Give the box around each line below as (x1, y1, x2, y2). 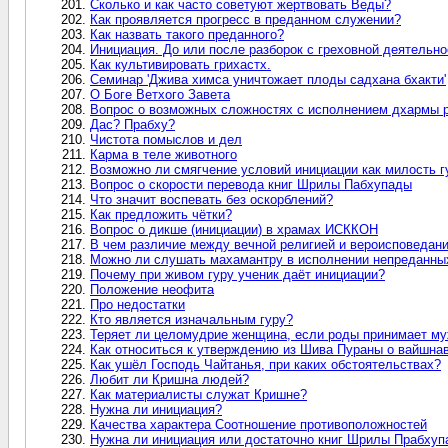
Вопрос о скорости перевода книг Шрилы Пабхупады (90, 176, 412, 192)
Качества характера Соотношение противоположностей (90, 416, 427, 432)
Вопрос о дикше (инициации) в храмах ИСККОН (90, 221, 378, 237)
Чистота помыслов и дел (90, 131, 242, 147)
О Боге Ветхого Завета (90, 86, 230, 102)
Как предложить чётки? (90, 206, 232, 222)
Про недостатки (90, 296, 185, 312)
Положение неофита (90, 281, 214, 297)
